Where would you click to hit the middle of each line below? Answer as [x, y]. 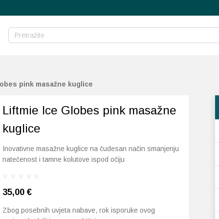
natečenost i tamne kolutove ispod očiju [64, 159]
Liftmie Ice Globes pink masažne [90, 110]
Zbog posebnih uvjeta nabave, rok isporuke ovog [79, 210]
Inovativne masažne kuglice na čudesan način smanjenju [91, 149]
